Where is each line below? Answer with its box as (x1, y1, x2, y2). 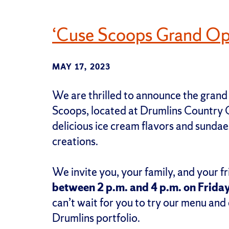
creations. (52, 134, 98, 149)
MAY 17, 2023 (52, 61, 110, 73)
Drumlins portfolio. (52, 211, 140, 226)
